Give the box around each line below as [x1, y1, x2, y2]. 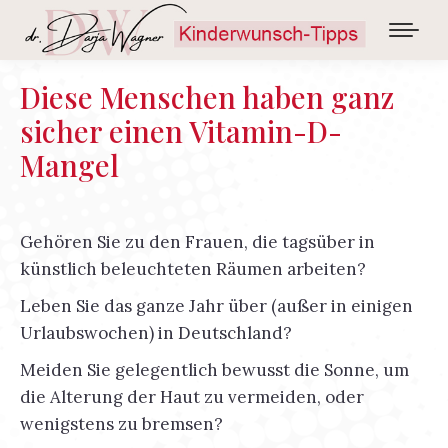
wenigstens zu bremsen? [20, 413, 223, 435]
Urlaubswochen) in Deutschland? [20, 322, 292, 344]
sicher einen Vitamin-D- [20, 112, 342, 150]
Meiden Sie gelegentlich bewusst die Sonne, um [20, 359, 409, 381]
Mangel [20, 146, 119, 184]
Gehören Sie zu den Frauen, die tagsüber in [20, 231, 375, 253]
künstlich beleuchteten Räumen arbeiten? [20, 258, 366, 280]
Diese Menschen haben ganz [20, 78, 394, 116]
